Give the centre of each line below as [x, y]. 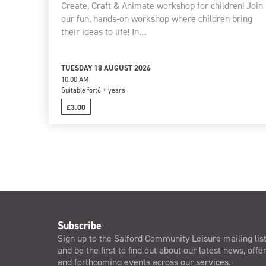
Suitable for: [79, 90]
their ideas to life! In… [104, 31]
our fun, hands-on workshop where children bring [156, 18]
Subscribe [79, 225]
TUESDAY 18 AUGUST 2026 [106, 68]
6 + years [111, 90]
